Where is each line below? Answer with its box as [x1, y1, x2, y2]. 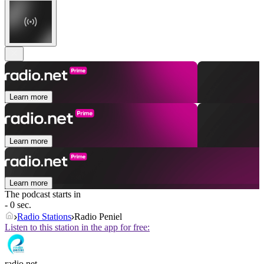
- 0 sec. [5, 200, 31, 210]
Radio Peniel [74, 212, 122, 222]
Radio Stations [17, 212, 71, 222]
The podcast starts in [5, 189, 81, 200]
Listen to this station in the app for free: [5, 222, 150, 233]
